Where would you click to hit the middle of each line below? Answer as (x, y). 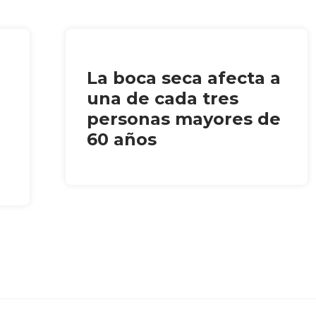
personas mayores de (184, 119)
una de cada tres (163, 98)
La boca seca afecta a (184, 78)
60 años (122, 139)
